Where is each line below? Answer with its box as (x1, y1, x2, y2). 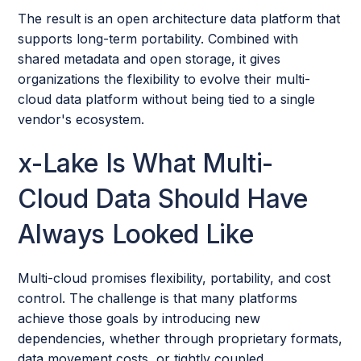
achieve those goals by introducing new (18, 309, 261, 326)
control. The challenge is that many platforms (18, 289, 298, 306)
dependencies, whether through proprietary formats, (18, 330, 343, 346)
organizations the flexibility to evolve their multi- (18, 70, 311, 87)
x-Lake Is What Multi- (18, 147, 274, 179)
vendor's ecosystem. (18, 110, 145, 127)
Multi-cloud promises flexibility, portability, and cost (18, 269, 331, 286)
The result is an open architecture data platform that (18, 10, 341, 27)
